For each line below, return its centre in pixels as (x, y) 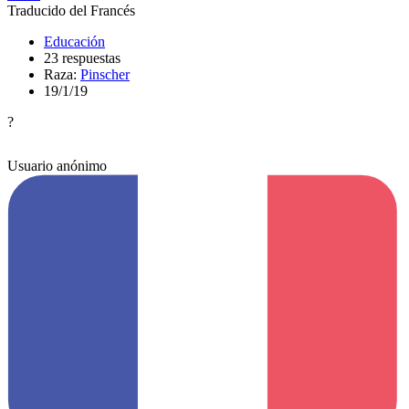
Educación (74, 41)
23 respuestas (82, 58)
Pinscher (105, 74)
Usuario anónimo (57, 165)
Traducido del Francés (71, 10)
